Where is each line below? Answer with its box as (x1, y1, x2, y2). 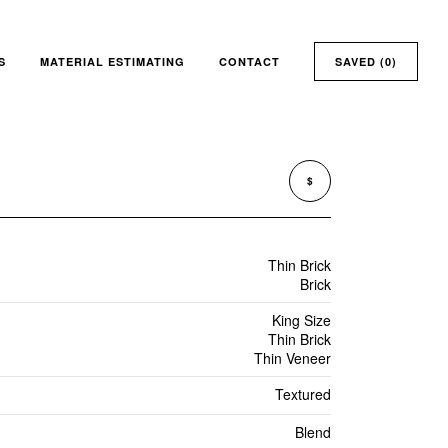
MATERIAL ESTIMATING (40, 54, 185, 70)
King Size (271, 310, 331, 330)
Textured (274, 384, 331, 404)
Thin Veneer (253, 348, 331, 368)
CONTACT (219, 54, 280, 70)
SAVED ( (335, 54, 385, 70)
